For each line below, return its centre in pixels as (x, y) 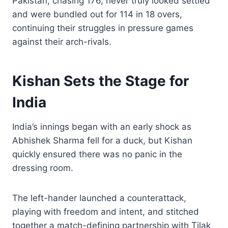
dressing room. (43, 168)
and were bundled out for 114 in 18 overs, (97, 14)
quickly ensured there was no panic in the (97, 154)
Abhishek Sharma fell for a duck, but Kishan (102, 140)
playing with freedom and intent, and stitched (106, 211)
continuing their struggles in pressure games (103, 28)
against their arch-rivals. (62, 41)
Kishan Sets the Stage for (101, 81)
